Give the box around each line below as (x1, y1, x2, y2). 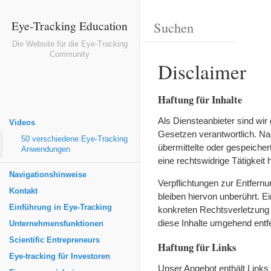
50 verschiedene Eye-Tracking (21, 135, 128, 143)
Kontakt (9, 187, 38, 195)
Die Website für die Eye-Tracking (11, 40, 128, 48)
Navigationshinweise (9, 171, 87, 179)
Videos (9, 119, 35, 127)
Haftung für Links (158, 240, 236, 255)
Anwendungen (21, 145, 70, 154)
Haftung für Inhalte (158, 92, 242, 107)
